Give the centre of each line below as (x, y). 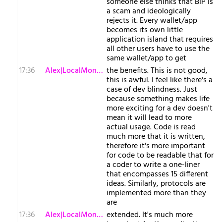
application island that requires (160, 40)
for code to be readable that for (160, 156)
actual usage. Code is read (151, 127)
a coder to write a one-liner (153, 165)
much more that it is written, (156, 137)
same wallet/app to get (146, 58)
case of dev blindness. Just (152, 90)
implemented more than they (156, 193)
